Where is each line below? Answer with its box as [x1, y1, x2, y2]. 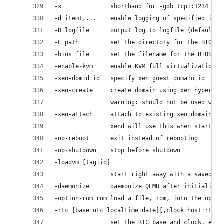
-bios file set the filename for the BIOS [54, 50, 212, 58]
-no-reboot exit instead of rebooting [54, 134, 198, 142]
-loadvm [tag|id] [54, 158, 110, 166]
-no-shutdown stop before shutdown [54, 146, 180, 154]
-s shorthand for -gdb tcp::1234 [54, 2, 208, 10]
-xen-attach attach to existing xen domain [54, 110, 212, 118]
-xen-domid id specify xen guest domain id [54, 74, 205, 82]
